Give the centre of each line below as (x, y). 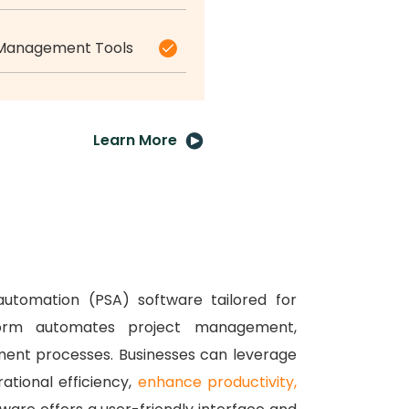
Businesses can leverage (207, 355)
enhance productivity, (217, 383)
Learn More (135, 141)
